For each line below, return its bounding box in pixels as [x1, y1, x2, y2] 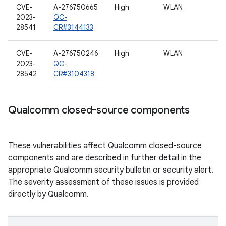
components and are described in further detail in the [8, 153, 201, 163]
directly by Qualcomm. [8, 189, 89, 199]
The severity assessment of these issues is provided [8, 177, 199, 187]
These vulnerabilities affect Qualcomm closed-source [8, 141, 202, 151]
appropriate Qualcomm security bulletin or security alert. [8, 165, 213, 175]
